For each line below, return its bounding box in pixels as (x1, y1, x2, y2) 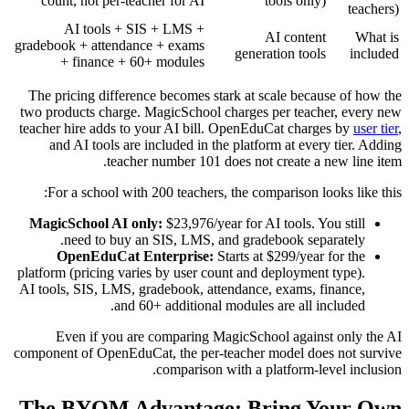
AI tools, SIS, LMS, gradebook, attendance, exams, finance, (19, 280, 365, 297)
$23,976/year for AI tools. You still (163, 215, 365, 231)
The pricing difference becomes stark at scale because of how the (28, 87, 402, 103)
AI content (265, 28, 326, 45)
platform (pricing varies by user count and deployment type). (17, 264, 365, 280)
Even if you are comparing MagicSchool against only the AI (56, 328, 402, 344)
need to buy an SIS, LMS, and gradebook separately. (64, 231, 365, 247)
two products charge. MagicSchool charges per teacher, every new (20, 103, 402, 120)
